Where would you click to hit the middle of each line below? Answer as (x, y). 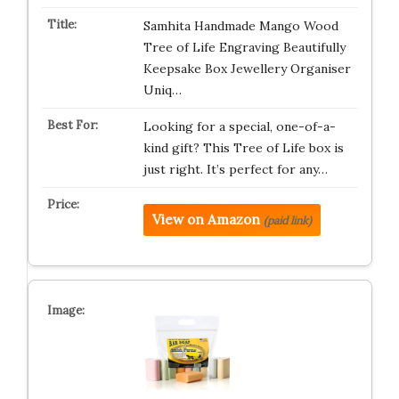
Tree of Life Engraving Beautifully (244, 47)
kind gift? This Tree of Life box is (243, 147)
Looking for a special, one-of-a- (239, 126)
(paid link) (287, 220)
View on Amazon (206, 219)
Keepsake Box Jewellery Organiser (247, 68)
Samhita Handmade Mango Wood (240, 25)
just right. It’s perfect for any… (235, 169)
